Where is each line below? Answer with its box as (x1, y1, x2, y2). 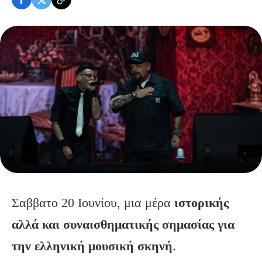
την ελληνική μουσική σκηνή (12, 239, 173, 253)
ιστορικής (174, 195, 229, 210)
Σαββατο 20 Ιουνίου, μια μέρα (12, 195, 174, 210)
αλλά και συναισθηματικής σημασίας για (12, 217, 235, 232)
